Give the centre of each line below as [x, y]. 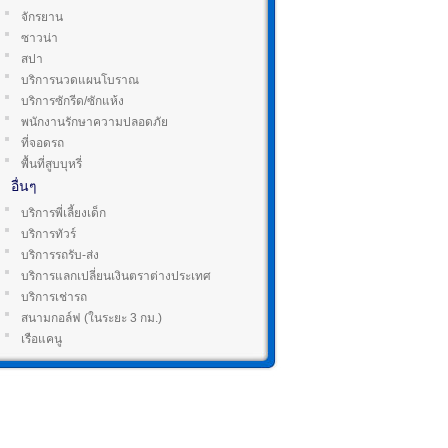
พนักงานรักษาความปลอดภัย [94, 122]
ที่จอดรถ [42, 143]
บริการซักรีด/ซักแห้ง [72, 101]
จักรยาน [42, 17]
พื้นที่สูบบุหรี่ [51, 164]
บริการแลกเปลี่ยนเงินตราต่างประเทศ [116, 276]
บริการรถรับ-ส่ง [60, 255]
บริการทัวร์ [48, 234]
